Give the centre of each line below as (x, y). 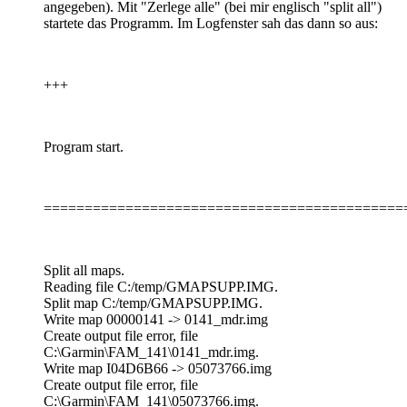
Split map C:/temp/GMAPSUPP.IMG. (153, 303)
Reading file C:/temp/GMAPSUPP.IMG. (161, 286)
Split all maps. (84, 270)
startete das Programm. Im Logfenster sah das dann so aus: (211, 23)
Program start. (84, 146)
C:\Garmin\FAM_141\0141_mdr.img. (151, 352)
